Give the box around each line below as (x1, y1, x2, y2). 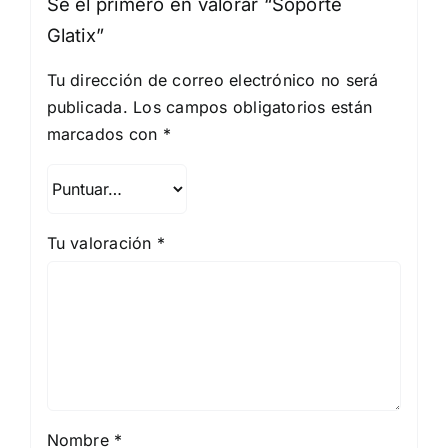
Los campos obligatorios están (133, 96, 373, 117)
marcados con (46, 123, 163, 144)
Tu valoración (46, 232, 157, 253)
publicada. (46, 96, 128, 117)
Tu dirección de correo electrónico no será (46, 69, 379, 90)
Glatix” (46, 23, 105, 46)
